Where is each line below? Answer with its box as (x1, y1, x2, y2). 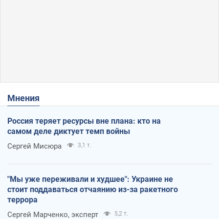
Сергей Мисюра (7, 141, 62, 151)
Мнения (15, 92, 40, 103)
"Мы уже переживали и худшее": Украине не (7, 174, 173, 184)
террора (7, 195, 38, 204)
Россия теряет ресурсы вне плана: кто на (7, 116, 161, 126)
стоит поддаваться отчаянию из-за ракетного (7, 184, 178, 194)
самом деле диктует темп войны (7, 126, 130, 136)
